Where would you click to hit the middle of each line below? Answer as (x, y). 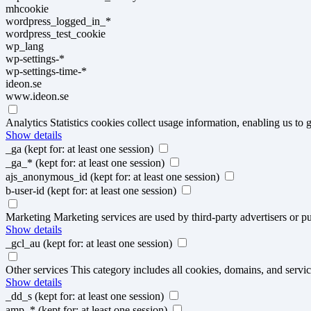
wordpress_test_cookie (56, 34)
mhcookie (27, 9)
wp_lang (25, 46)
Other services (37, 270)
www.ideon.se (37, 96)
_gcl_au (23, 243)
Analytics (26, 123)
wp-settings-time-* (46, 71)
